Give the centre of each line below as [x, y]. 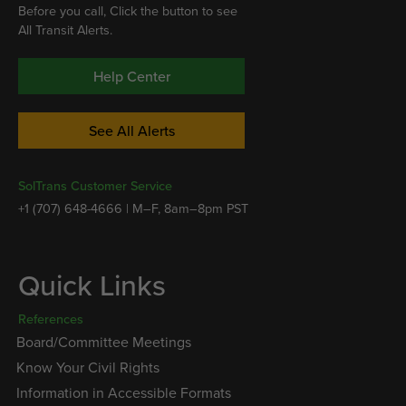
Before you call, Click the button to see [128, 11]
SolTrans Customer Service [95, 185]
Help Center [131, 76]
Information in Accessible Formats [124, 393]
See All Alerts [131, 130]
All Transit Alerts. [65, 30]
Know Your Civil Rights [88, 367]
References [51, 318]
